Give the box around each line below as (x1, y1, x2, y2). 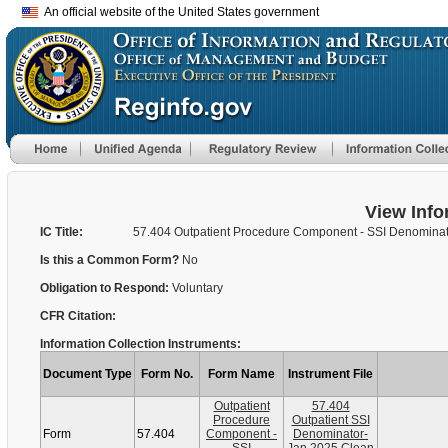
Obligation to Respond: (40, 281, 172, 295)
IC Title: (40, 225, 83, 239)
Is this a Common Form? (40, 253, 182, 267)
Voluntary (172, 281, 223, 295)
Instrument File (288, 367, 373, 381)
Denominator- (293, 427, 368, 441)
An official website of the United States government (38, 5, 319, 19)
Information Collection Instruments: (40, 337, 241, 351)
